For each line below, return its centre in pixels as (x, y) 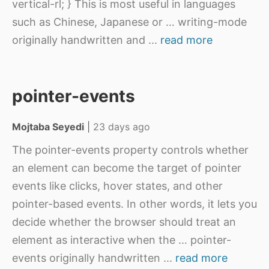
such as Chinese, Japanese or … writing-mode (129, 22)
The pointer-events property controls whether (130, 150)
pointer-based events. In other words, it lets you (134, 204)
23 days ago (122, 127)
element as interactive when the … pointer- (122, 240)
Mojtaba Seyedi (48, 127)
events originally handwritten (88, 258)
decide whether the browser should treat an (124, 222)
